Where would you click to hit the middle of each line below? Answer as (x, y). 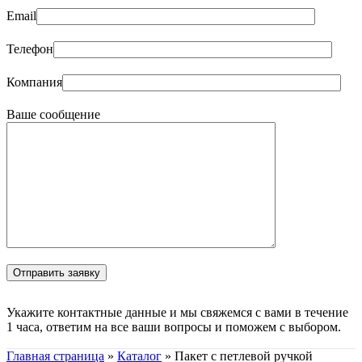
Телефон (30, 49)
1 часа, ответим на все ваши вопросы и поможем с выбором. (174, 327)
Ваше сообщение (53, 115)
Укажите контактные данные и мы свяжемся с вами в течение (177, 313)
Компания (34, 82)
